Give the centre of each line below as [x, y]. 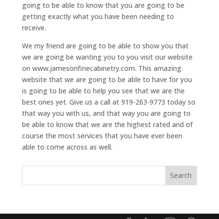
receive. [34, 27]
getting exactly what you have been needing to [98, 16]
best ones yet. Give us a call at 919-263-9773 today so [109, 102]
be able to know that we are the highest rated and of [107, 124]
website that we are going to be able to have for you [107, 79]
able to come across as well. [67, 147]
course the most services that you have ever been [102, 135]
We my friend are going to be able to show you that [105, 45]
